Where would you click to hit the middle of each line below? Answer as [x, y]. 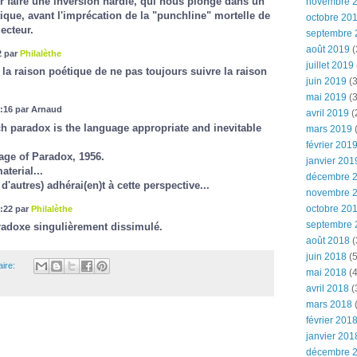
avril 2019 [328, 113]
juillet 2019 [330, 65]
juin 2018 [326, 257]
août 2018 [328, 241]
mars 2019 [329, 129]
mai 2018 [326, 273]
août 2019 [328, 49]
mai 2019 [326, 97]
